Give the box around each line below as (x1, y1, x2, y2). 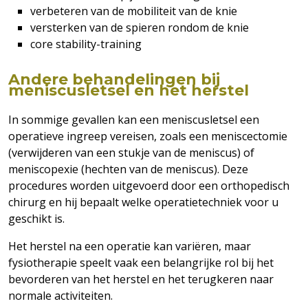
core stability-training (30, 36, 142, 52)
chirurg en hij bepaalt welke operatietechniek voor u (8, 195, 278, 210)
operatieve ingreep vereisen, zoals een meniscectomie (8, 129, 287, 144)
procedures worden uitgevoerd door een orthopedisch (8, 178, 289, 193)
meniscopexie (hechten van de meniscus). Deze (8, 162, 248, 177)
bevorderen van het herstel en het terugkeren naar (8, 272, 274, 287)
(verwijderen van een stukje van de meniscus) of (8, 145, 254, 160)
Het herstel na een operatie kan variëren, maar (8, 239, 251, 254)
